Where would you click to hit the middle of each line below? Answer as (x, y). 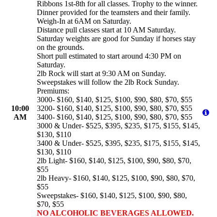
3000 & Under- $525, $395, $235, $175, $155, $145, (118, 126)
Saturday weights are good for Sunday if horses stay (116, 39)
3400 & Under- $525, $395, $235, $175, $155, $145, (118, 143)
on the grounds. (61, 47)
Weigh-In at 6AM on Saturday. (84, 21)
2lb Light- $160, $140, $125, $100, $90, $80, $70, (114, 161)
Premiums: (53, 91)
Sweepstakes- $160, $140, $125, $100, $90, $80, (112, 196)
